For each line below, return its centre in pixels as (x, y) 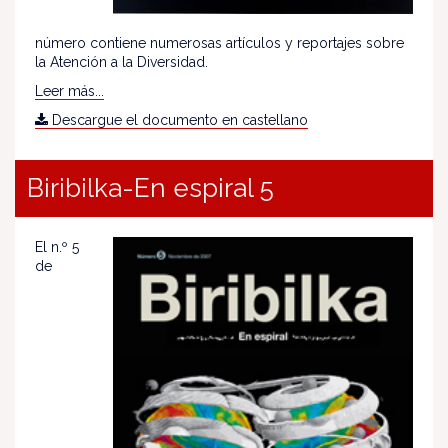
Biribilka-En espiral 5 (150, 187)
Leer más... (69, 90)
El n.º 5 (57, 246)
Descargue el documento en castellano (178, 119)
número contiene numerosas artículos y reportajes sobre (219, 42)
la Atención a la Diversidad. (121, 61)
